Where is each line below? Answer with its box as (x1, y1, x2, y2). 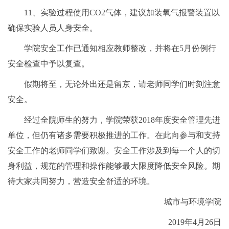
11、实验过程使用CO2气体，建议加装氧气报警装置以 (24, 8, 220, 17)
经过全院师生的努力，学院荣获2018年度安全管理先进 (24, 116, 220, 125)
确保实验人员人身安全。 (8, 24, 98, 33)
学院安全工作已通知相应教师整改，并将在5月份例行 (24, 44, 216, 53)
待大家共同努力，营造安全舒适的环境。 (8, 177, 155, 186)
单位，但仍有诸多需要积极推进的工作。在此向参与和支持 (8, 131, 220, 140)
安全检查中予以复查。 (8, 59, 89, 68)
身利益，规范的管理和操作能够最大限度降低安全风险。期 (8, 162, 220, 171)
